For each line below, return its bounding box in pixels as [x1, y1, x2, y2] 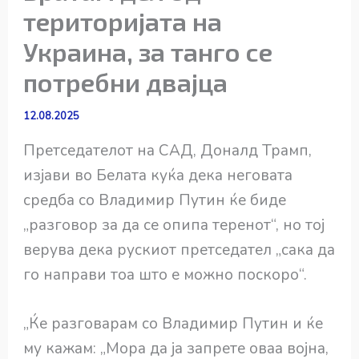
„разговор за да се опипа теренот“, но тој [23, 214, 325, 236]
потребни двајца [23, 66, 228, 97]
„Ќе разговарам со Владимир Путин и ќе [23, 313, 324, 335]
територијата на [23, 5, 223, 36]
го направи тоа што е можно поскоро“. [23, 264, 308, 285]
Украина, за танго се [23, 35, 273, 67]
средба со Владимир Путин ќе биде [23, 189, 287, 211]
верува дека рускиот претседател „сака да [23, 239, 336, 260]
